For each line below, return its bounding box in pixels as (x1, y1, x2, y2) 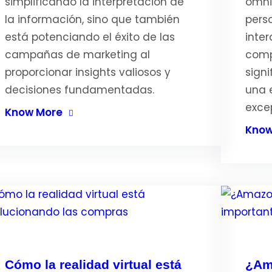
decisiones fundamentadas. (4, 83, 154, 97)
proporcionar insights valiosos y (4, 65, 171, 80)
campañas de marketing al (4, 47, 150, 62)
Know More (4, 105, 63, 120)
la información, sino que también (4, 12, 180, 27)
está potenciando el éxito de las (4, 30, 175, 44)
